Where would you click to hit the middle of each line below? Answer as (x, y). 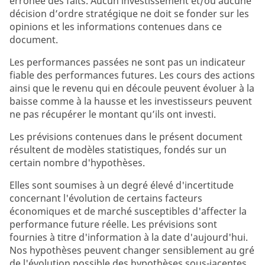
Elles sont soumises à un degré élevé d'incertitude (122, 185)
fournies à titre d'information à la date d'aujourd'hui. (129, 237)
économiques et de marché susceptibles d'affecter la (128, 211)
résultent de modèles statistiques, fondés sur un (118, 150)
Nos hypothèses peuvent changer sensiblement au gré (132, 250)
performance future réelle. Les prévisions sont (113, 224)
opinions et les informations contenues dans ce (116, 27)
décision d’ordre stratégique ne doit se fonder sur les (129, 14)
